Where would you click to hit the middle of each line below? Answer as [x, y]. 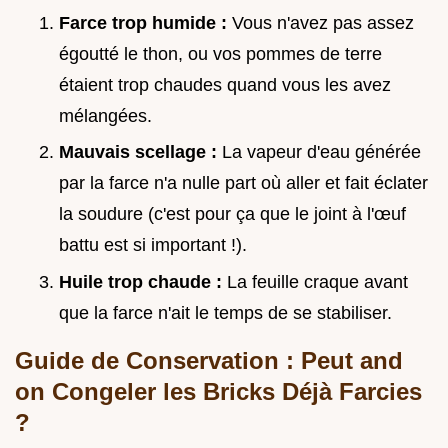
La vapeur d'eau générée [321, 152]
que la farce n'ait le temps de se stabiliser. [225, 312]
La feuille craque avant [317, 281]
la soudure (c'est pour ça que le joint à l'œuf [232, 214]
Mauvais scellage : [140, 152]
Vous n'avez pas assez [323, 22]
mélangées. [105, 115]
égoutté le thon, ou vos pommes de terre [220, 53]
